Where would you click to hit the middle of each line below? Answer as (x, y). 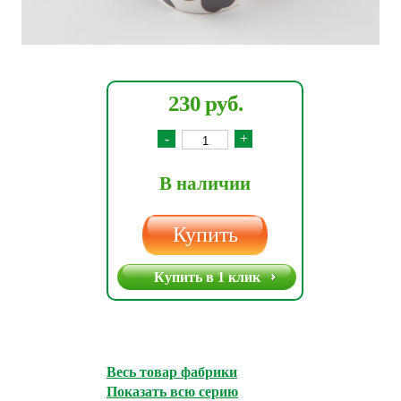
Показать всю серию (172, 392)
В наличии (205, 183)
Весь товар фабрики (172, 372)
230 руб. (205, 103)
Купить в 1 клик (207, 277)
